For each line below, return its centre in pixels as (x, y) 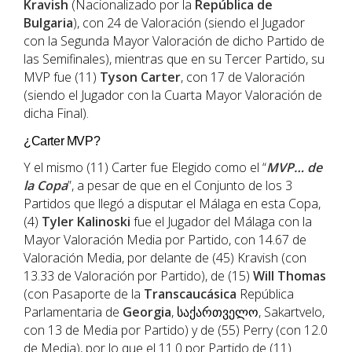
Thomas (302, 276)
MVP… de (294, 168)
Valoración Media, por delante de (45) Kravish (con (165, 258)
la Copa (46, 186)
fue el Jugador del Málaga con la (221, 222)
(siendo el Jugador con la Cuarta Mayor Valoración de (173, 95)
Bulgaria (48, 23)
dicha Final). (56, 114)
